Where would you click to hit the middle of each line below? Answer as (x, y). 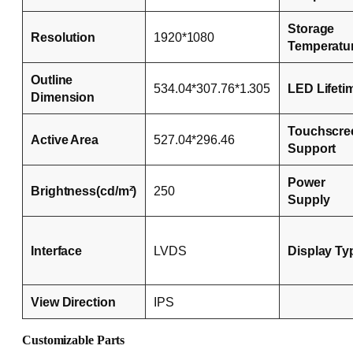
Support (312, 148)
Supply (309, 199)
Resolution (63, 37)
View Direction (73, 301)
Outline (52, 79)
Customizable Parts (74, 341)
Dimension (63, 97)
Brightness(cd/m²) (84, 190)
